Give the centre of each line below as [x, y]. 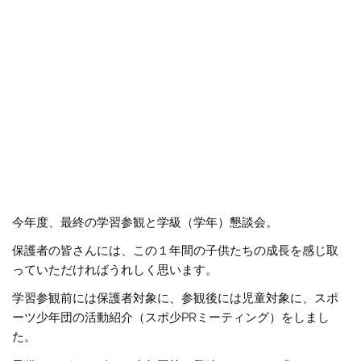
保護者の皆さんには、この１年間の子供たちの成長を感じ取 [176, 251]
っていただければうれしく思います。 [115, 270]
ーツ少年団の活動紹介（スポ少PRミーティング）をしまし [171, 318]
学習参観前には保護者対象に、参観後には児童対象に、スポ [176, 299]
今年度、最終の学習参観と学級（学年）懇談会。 [145, 222]
